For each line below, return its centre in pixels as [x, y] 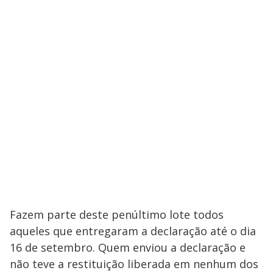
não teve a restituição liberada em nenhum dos [134, 264]
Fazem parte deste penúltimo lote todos [117, 214]
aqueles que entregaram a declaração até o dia [133, 231]
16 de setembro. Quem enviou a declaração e [128, 247]
